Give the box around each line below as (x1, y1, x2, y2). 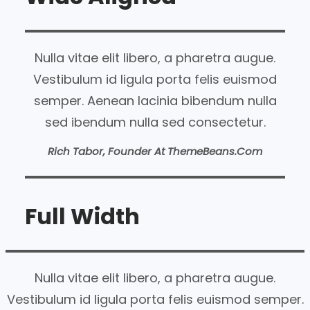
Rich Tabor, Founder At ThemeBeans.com (48, 144, 262, 159)
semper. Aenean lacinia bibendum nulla (33, 92, 277, 110)
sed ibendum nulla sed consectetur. (44, 113, 266, 131)
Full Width (25, 200, 140, 232)
